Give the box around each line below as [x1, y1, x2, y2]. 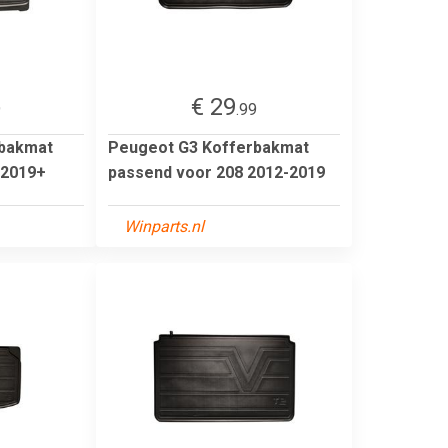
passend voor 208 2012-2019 [108, 162, 325, 182]
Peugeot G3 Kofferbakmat [108, 137, 309, 157]
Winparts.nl [124, 216, 204, 236]
